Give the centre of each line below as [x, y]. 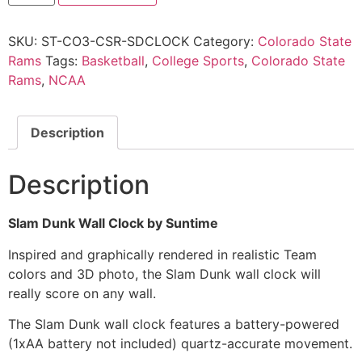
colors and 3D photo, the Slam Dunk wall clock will [164, 274]
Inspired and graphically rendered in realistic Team [162, 254]
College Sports [198, 60]
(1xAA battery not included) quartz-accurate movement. [180, 344]
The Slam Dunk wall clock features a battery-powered [174, 324]
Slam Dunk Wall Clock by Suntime [113, 223]
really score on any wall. [82, 293]
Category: [225, 41]
